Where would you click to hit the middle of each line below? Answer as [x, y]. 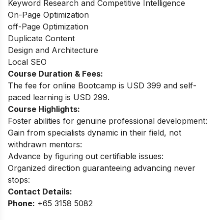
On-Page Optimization [48, 15]
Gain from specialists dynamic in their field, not [95, 133]
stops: [19, 180]
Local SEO [28, 62]
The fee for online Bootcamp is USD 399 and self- [102, 85]
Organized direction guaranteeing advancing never [102, 168]
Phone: [21, 203]
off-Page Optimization [48, 27]
